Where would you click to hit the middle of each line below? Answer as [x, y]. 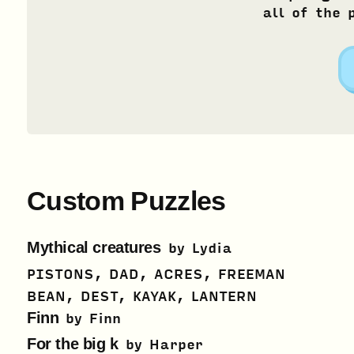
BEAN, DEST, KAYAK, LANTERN [142, 296]
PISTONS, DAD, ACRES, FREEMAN [156, 274]
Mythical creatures [94, 248]
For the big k [73, 343]
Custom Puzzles [126, 201]
